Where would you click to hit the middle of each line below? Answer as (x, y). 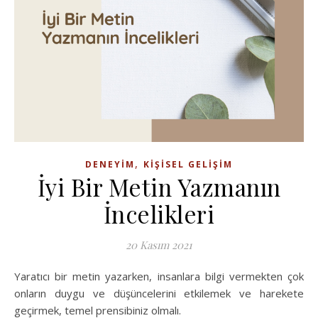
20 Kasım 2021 (159, 245)
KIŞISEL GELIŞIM (188, 164)
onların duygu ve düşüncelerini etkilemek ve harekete (159, 293)
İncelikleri (159, 214)
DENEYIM (110, 164)
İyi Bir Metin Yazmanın (159, 187)
